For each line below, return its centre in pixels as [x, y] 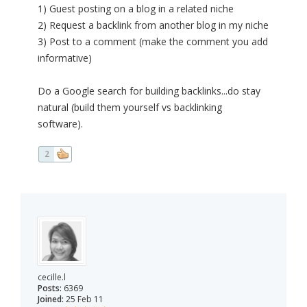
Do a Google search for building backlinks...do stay [149, 91]
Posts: [50, 288]
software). [60, 124]
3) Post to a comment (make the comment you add [153, 42]
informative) [65, 58]
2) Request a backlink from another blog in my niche [153, 25]
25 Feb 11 [84, 299]
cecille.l [52, 278]
